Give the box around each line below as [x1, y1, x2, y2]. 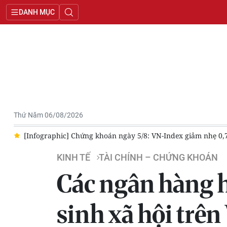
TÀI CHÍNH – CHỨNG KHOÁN [99, 152, 218, 163]
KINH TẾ [57, 152, 90, 163]
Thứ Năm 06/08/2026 [14, 111, 83, 119]
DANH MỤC [19, 8, 55, 17]
